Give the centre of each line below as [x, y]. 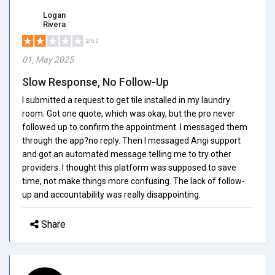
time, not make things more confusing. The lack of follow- [134, 181]
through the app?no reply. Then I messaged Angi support [131, 140]
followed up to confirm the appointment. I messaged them [135, 127]
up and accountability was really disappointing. [111, 194]
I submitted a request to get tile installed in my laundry [126, 100]
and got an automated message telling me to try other [127, 154]
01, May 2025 [48, 59]
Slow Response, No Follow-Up [95, 82]
